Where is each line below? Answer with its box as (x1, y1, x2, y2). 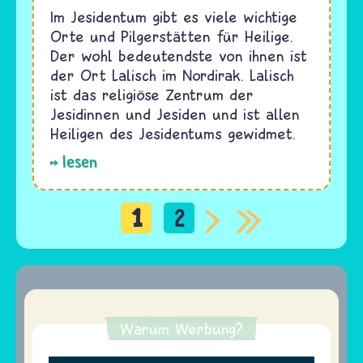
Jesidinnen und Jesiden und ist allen (50, 105, 300, 124)
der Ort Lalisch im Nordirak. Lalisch (50, 66, 294, 85)
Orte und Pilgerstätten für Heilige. (50, 27, 293, 46)
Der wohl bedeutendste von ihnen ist (50, 46, 307, 66)
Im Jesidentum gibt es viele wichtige (50, 7, 297, 27)
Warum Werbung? (120, 319, 243, 339)
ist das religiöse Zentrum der (50, 85, 254, 105)
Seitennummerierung (16, 233, 221, 263)
